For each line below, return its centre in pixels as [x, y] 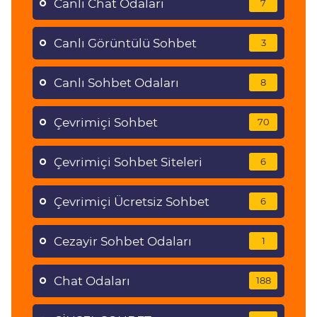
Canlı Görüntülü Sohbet [125, 43]
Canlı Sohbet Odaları [116, 83]
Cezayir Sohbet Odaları [123, 241]
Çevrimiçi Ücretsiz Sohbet [132, 202]
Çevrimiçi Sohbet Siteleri [128, 162]
